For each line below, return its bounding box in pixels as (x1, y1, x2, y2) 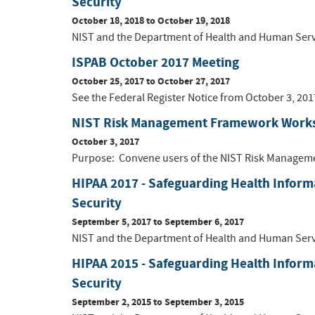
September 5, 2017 (72, 215, 151, 229)
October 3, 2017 (72, 135, 139, 149)
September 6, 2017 (165, 215, 244, 229)
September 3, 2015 (165, 295, 244, 309)
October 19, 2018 (157, 14, 230, 28)
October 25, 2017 (72, 75, 144, 89)
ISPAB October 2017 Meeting (72, 53, 239, 72)
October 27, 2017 (157, 75, 230, 89)
